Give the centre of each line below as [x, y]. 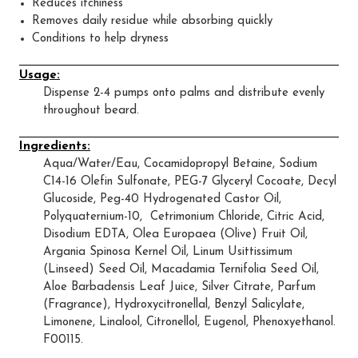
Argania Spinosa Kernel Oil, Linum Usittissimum [168, 253]
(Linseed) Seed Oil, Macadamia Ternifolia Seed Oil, [181, 270]
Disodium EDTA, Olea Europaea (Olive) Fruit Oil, [175, 235]
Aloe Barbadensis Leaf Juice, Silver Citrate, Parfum [179, 288]
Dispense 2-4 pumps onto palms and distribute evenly [184, 93]
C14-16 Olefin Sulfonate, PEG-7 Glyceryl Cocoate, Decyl [190, 182]
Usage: [40, 75]
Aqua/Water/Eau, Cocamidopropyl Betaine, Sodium [180, 165]
